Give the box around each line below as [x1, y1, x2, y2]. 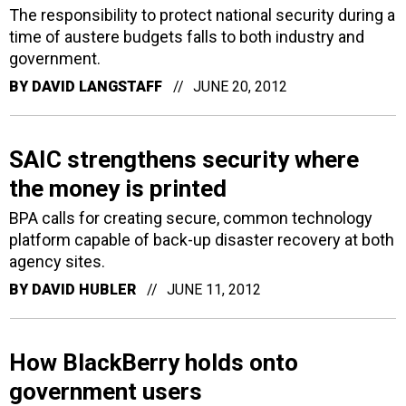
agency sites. [9, 252, 105, 271]
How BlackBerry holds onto [9, 349, 298, 376]
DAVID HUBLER [32, 281, 136, 298]
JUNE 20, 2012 [193, 78, 287, 95]
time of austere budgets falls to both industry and [9, 27, 364, 46]
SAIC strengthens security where [9, 146, 359, 173]
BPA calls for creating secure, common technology [9, 208, 372, 227]
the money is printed [9, 175, 227, 202]
